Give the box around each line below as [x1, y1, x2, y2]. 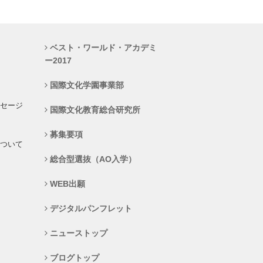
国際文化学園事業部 [48, 80, 124, 90]
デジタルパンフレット [48, 204, 132, 214]
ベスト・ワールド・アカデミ [48, 43, 157, 53]
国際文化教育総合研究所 [48, 105, 140, 115]
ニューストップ [48, 228, 107, 238]
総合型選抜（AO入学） [48, 154, 136, 164]
